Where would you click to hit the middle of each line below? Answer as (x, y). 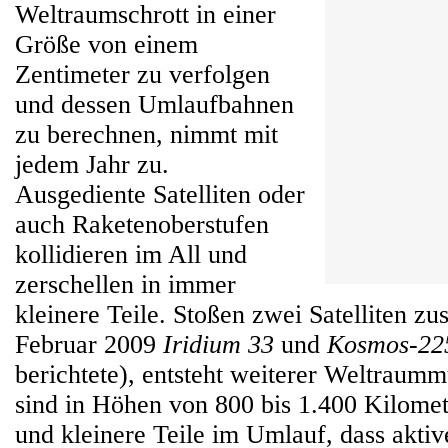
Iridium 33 (218, 344)
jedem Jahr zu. (92, 164)
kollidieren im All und (131, 254)
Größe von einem (106, 44)
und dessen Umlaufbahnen (154, 104)
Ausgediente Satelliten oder (160, 194)
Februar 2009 (89, 344)
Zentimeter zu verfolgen (142, 74)
